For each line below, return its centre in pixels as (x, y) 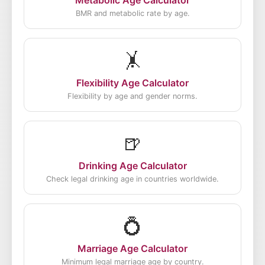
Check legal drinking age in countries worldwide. (132, 179)
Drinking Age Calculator (132, 166)
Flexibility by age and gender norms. (132, 96)
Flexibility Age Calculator (132, 83)
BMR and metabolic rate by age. (132, 13)
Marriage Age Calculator (132, 248)
